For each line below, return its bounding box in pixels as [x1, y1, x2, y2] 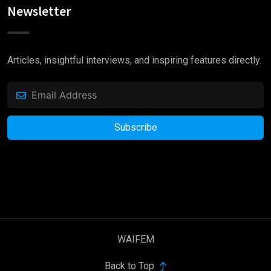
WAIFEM [117, 233, 154, 245]
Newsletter [7, 2, 71, 19]
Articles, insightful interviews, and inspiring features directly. [7, 54, 261, 66]
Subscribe [114, 121, 157, 133]
